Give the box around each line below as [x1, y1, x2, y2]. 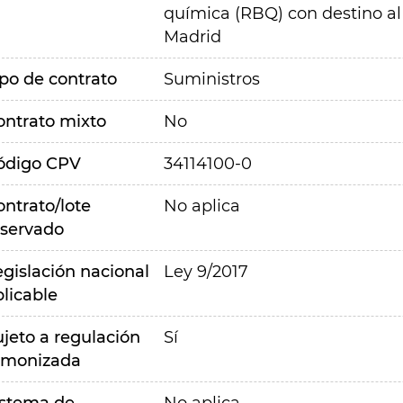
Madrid [163, 27, 221, 47]
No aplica [163, 196, 240, 216]
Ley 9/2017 [163, 262, 248, 282]
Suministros [163, 69, 260, 89]
